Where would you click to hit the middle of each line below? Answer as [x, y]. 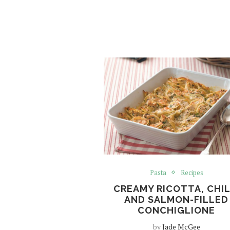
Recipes [192, 172]
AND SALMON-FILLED [177, 199]
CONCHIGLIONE [177, 210]
